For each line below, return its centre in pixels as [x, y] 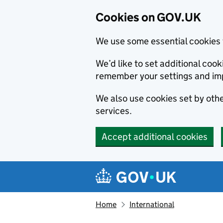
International [152, 204]
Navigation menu [145, 169]
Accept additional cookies [155, 137]
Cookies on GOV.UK [148, 17]
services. [114, 111]
